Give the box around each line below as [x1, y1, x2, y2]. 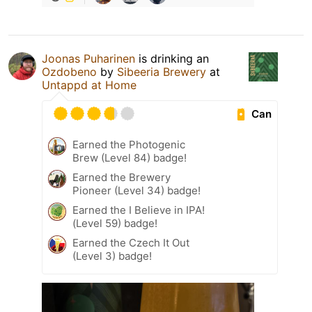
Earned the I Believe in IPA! [72, 203, 205, 217]
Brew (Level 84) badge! [72, 151, 187, 165]
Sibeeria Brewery [117, 65, 206, 79]
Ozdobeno [42, 65, 97, 79]
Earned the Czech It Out [72, 236, 189, 250]
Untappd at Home [42, 78, 136, 93]
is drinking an [135, 52, 209, 66]
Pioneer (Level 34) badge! [72, 184, 201, 198]
